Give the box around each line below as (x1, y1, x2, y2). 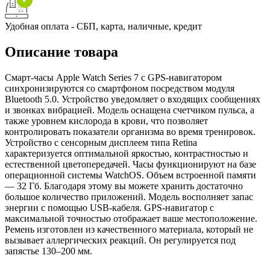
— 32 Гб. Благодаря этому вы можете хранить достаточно (5, 180, 243, 191)
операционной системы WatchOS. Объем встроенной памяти (5, 169, 256, 180)
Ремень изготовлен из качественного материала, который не (5, 224, 253, 234)
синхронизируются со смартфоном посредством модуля (5, 83, 234, 93)
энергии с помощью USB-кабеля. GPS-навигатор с (5, 202, 214, 213)
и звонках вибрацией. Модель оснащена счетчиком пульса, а (5, 104, 254, 115)
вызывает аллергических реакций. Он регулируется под (5, 234, 236, 245)
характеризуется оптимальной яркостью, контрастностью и (5, 148, 248, 159)
